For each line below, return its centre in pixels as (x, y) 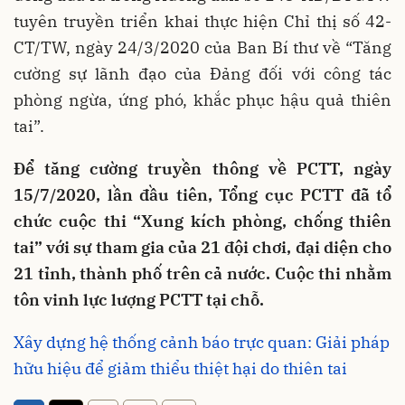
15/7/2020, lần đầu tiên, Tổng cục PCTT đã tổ (202, 195)
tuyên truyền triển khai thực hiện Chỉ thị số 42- (202, 22)
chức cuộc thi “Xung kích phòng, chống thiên (202, 221)
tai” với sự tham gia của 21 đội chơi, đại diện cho (202, 248)
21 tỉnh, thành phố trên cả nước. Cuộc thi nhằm (202, 274)
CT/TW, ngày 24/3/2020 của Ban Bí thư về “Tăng (202, 48)
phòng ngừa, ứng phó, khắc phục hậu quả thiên (202, 100)
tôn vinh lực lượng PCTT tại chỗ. (139, 300)
